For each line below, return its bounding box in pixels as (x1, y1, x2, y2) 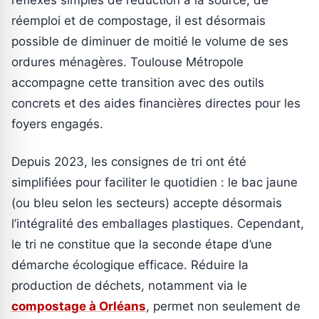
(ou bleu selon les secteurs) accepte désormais (11, 195, 282, 210)
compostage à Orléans (11, 298, 146, 313)
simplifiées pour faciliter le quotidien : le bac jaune (11, 174, 298, 189)
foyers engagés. (11, 116, 103, 131)
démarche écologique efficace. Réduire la (11, 257, 249, 272)
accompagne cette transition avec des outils (11, 75, 264, 90)
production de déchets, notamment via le (11, 278, 247, 293)
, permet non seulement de (146, 298, 300, 313)
